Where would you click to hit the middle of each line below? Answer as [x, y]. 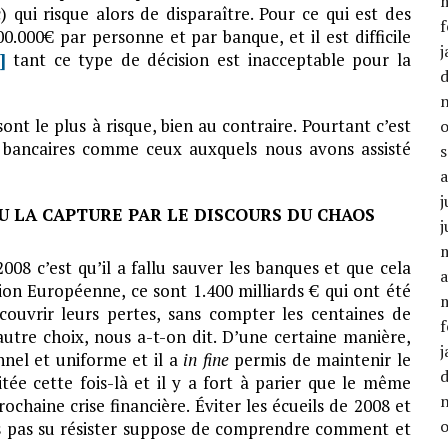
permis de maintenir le [319, 359]
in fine [206, 359]
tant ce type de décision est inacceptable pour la [208, 59]
